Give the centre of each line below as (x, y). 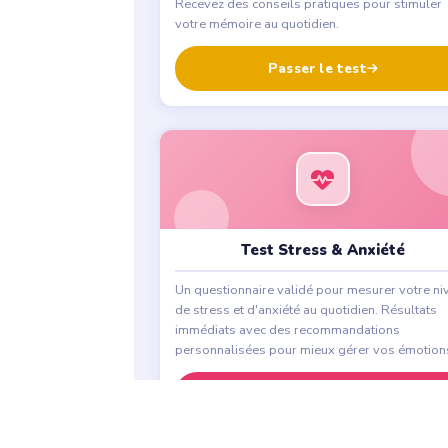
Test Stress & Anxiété (322, 250)
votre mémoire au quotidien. (256, 24)
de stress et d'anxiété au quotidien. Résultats (305, 309)
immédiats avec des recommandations (287, 329)
